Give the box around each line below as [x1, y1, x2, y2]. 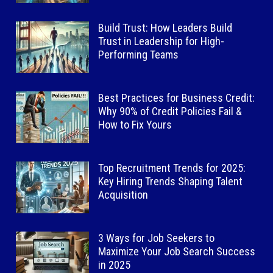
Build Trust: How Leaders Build [98, 21, 233, 34]
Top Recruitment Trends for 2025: [98, 161, 246, 174]
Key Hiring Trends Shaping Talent [98, 174, 243, 188]
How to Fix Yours [98, 118, 172, 131]
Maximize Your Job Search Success [98, 244, 256, 258]
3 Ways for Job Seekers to [98, 231, 215, 244]
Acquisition [98, 188, 149, 201]
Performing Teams [98, 48, 179, 61]
